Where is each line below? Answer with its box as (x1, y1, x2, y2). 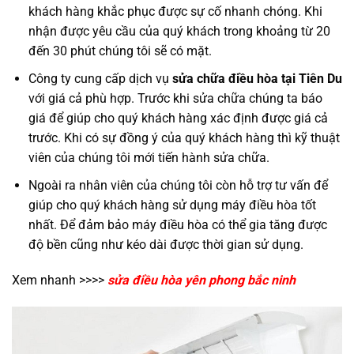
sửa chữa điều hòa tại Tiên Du (171, 70, 342, 86)
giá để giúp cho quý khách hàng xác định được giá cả (28, 110, 328, 126)
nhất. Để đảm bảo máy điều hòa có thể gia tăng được (28, 217, 327, 232)
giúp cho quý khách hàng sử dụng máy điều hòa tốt (28, 197, 316, 213)
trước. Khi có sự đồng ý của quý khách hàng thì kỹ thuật (28, 130, 340, 145)
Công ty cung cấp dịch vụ (28, 70, 172, 86)
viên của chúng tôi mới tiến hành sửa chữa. (28, 149, 269, 165)
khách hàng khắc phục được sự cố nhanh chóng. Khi (28, 4, 322, 20)
